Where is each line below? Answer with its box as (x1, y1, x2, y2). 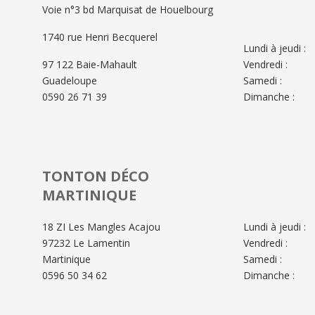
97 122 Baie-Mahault (42, 57, 137, 71)
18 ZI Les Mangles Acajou (42, 219, 160, 233)
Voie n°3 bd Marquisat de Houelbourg (42, 2, 213, 16)
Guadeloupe (42, 73, 97, 87)
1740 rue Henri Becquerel (42, 30, 157, 44)
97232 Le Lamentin (42, 236, 130, 250)
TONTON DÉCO (42, 166, 149, 186)
